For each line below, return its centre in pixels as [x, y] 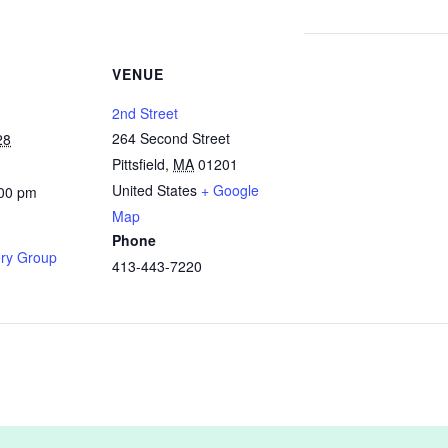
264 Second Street [171, 138]
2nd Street [145, 113]
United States [154, 190]
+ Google [230, 190]
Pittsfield [138, 164]
